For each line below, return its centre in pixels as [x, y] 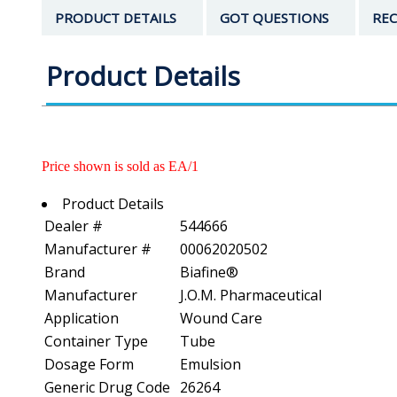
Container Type [96, 341]
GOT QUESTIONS [274, 17]
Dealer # [74, 226]
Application [82, 318]
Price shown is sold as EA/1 [120, 166]
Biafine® [209, 272]
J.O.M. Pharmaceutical [251, 295]
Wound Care [221, 318]
